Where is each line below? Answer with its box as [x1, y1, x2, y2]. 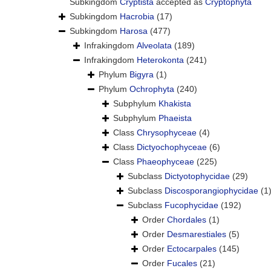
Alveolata [137, 41, 172, 51]
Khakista [158, 99, 191, 109]
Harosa [120, 26, 148, 36]
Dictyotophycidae [165, 171, 230, 181]
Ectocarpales [167, 244, 217, 254]
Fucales [167, 258, 197, 269]
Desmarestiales [167, 229, 226, 240]
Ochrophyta [129, 84, 174, 94]
